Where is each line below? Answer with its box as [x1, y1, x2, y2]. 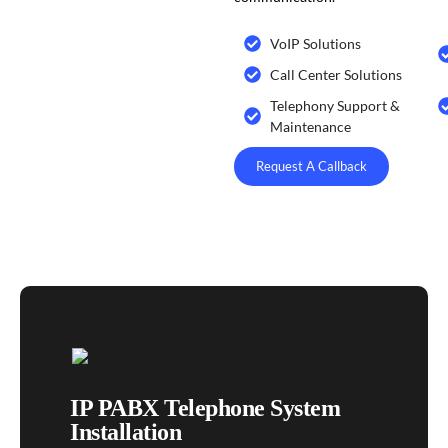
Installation [70, 419, 181, 445]
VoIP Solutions [270, 35, 362, 52]
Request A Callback [255, 158, 367, 174]
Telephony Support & [270, 97, 401, 114]
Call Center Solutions [270, 66, 403, 83]
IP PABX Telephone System [70, 395, 340, 421]
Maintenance [270, 118, 352, 135]
